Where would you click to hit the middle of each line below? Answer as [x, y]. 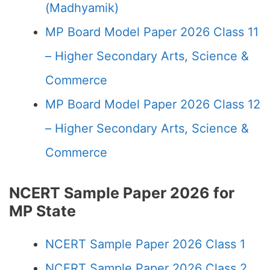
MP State [42, 211]
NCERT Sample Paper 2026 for [122, 193]
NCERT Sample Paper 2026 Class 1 [145, 244]
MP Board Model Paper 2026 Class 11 [152, 32]
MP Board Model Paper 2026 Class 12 [153, 104]
